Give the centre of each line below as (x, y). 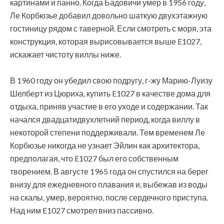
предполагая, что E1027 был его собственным (94, 158)
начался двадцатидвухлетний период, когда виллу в (105, 119)
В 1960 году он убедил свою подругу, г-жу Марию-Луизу (111, 80)
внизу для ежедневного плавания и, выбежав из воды (109, 184)
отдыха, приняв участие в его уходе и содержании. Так (109, 106)
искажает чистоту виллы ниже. (65, 54)
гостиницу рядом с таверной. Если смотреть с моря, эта (111, 28)
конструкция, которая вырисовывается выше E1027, (106, 41)
